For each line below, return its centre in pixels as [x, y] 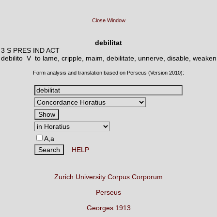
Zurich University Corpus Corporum [108, 177]
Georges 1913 [108, 208]
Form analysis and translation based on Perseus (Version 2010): [108, 73]
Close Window [108, 20]
